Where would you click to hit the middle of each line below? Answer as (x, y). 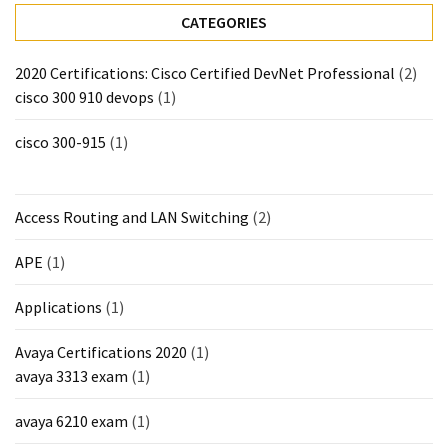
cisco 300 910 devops (84, 97)
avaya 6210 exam (71, 421)
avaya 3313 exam (71, 376)
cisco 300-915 (60, 142)
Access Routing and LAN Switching (132, 217)
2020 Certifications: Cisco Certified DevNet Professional (205, 73)
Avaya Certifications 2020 (101, 352)
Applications (58, 307)
